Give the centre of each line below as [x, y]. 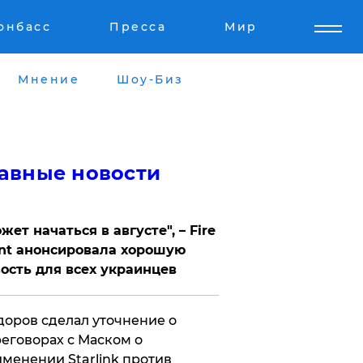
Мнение [49, 79]
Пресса [138, 27]
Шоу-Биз [150, 79]
